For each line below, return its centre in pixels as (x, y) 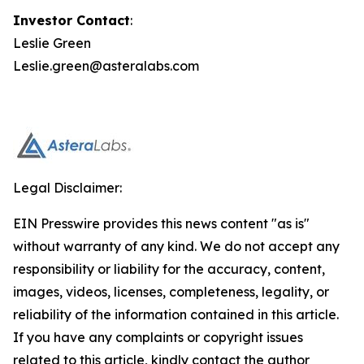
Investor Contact (71, 20)
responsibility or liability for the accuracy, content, (169, 269)
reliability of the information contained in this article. (176, 314)
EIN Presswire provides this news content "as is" (161, 223)
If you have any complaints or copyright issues (158, 337)
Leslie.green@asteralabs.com (106, 66)
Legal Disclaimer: (67, 188)
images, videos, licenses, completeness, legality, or (171, 292)
